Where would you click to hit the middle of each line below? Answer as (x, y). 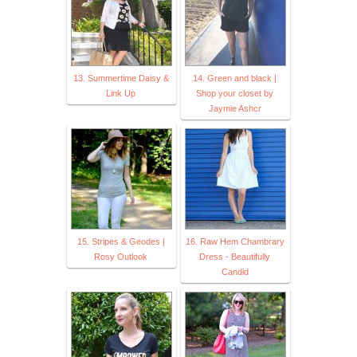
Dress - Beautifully (235, 256)
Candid (235, 271)
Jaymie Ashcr (235, 108)
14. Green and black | (235, 78)
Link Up (121, 93)
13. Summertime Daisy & (121, 78)
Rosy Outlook (121, 256)
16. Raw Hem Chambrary (235, 241)
